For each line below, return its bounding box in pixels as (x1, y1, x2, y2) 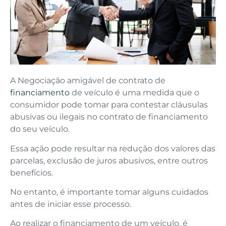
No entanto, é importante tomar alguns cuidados (10, 187, 208, 197)
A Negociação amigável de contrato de (10, 76, 165, 86)
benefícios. (10, 167, 55, 178)
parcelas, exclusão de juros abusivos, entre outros (10, 155, 208, 165)
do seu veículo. (10, 124, 72, 134)
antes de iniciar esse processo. (10, 199, 133, 209)
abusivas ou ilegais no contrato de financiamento (10, 112, 208, 122)
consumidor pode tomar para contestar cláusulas (10, 100, 208, 110)
